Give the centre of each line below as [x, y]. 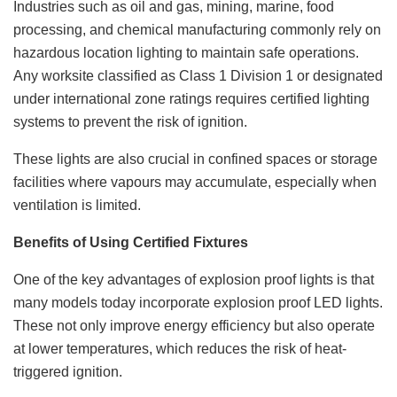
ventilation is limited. [77, 205]
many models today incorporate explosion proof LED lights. [198, 302]
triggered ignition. [68, 371]
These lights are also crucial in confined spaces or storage [195, 159]
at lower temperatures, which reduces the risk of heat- [180, 348]
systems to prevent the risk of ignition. [130, 121]
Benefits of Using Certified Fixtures [131, 242]
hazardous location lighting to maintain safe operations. [186, 52]
